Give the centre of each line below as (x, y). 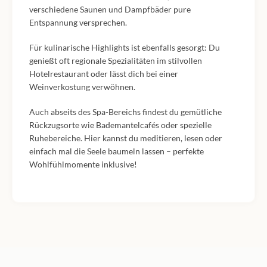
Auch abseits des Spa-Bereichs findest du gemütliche (125, 112)
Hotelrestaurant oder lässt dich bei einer (104, 74)
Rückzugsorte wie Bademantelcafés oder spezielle (120, 125)
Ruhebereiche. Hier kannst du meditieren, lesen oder (126, 138)
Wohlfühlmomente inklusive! (83, 164)
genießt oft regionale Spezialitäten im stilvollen (116, 61)
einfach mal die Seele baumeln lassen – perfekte (117, 151)
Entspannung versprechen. (78, 23)
